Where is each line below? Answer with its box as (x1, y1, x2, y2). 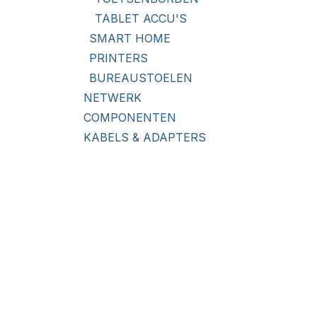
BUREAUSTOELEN (89, 71, 192, 85)
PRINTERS (89, 51, 148, 65)
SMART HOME (89, 31, 171, 45)
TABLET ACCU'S (95, 11, 187, 25)
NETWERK (83, 91, 142, 105)
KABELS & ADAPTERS (83, 130, 206, 144)
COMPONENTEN (83, 110, 176, 125)
